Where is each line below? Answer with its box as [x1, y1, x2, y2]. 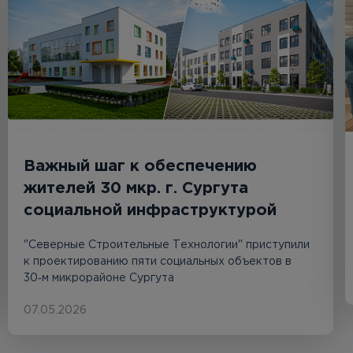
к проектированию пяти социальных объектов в [24, 257, 292, 267]
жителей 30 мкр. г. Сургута [24, 181, 248, 196]
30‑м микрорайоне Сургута [24, 273, 174, 284]
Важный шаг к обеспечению [24, 159, 257, 174]
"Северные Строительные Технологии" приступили [24, 240, 310, 251]
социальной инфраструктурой [24, 203, 277, 218]
